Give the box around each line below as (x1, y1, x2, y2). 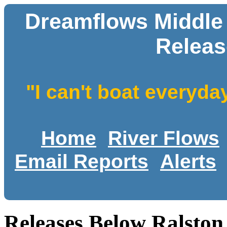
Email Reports (15, 150, 148, 173)
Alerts (160, 150, 216, 173)
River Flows (108, 127, 219, 149)
